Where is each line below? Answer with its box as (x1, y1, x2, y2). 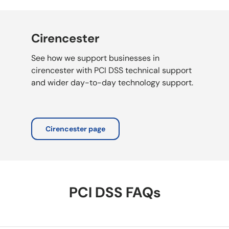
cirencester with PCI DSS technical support (31, 64, 192, 76)
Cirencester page (45, 124, 106, 133)
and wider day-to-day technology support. (31, 77, 194, 88)
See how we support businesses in (31, 52, 160, 63)
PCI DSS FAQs (68, 183, 161, 202)
